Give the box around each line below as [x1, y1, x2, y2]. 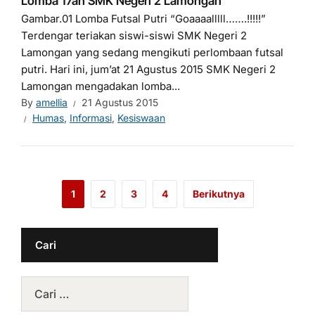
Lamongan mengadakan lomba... [21, 79, 180, 93]
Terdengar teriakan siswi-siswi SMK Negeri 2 [21, 29, 247, 42]
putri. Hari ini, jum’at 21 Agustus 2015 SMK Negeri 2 [21, 63, 276, 76]
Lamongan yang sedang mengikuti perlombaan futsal [21, 46, 283, 59]
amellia [36, 96, 67, 108]
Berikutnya [192, 188, 245, 200]
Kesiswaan [117, 112, 165, 124]
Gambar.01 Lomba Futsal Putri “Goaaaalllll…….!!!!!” [21, 12, 266, 25]
